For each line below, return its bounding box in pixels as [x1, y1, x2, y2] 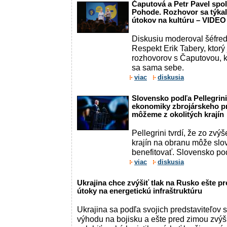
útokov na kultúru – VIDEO [132, 16, 226, 24]
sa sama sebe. [132, 63, 184, 72]
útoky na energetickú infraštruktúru [77, 187, 202, 195]
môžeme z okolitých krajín [132, 110, 224, 119]
